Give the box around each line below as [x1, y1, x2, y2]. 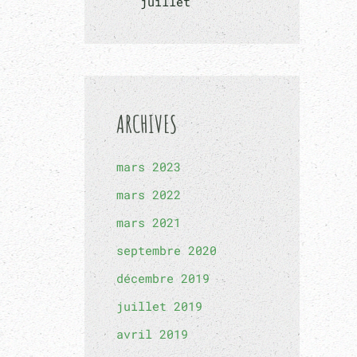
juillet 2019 [116, 298, 202, 314]
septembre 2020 [116, 242, 217, 258]
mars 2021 [116, 214, 181, 230]
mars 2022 [116, 186, 181, 202]
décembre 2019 [116, 270, 210, 286]
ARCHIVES [116, 109, 177, 139]
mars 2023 [116, 159, 181, 175]
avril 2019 [116, 326, 188, 342]
